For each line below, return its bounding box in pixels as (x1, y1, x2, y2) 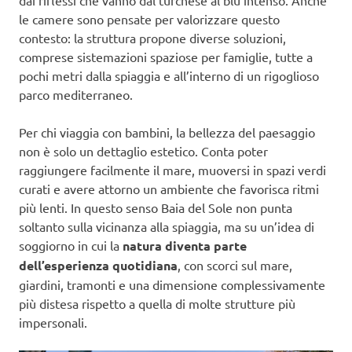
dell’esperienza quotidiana (19, 257, 178, 274)
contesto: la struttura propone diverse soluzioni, (19, 30, 286, 46)
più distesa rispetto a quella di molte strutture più (19, 295, 295, 312)
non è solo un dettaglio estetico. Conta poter (19, 143, 268, 159)
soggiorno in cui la (19, 237, 123, 254)
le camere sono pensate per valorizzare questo (19, 11, 280, 27)
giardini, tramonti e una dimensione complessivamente (19, 277, 325, 293)
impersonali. (19, 314, 87, 331)
